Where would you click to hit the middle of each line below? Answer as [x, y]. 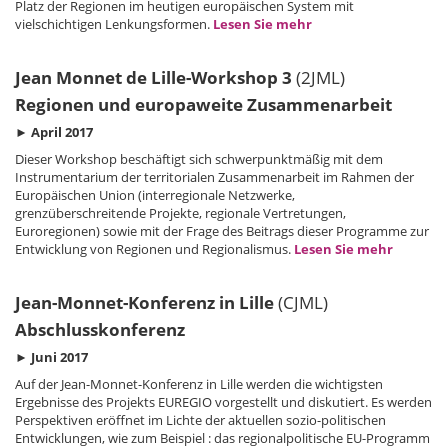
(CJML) [301, 302]
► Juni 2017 [51, 357]
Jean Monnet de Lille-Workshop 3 [155, 77]
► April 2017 [54, 132]
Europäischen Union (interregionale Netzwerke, [162, 195]
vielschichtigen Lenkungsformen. [114, 24]
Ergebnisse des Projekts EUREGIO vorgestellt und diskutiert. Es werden [223, 402]
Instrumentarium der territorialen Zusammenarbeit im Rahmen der [214, 177]
